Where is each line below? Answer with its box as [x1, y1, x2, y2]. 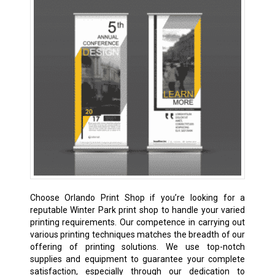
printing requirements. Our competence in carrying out [29, 217, 246, 227]
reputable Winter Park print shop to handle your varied [29, 204, 246, 215]
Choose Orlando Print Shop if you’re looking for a [29, 192, 246, 203]
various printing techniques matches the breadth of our [29, 229, 246, 239]
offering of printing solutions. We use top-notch [29, 241, 246, 252]
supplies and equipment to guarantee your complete [29, 254, 246, 264]
